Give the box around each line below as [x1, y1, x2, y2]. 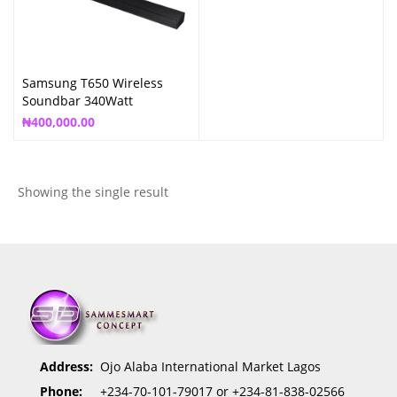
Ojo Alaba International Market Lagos [100, 357, 321, 375]
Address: [40, 357, 93, 375]
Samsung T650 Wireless [22, 74, 163, 91]
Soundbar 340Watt [22, 91, 133, 109]
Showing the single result [18, 183, 168, 200]
